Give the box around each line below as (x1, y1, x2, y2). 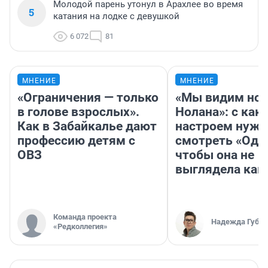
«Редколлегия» (53, 222, 108, 232)
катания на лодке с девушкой (53, 11, 179, 22)
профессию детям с (17, 133, 135, 148)
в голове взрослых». (17, 105, 139, 120)
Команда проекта (53, 212, 117, 222)
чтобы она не (175, 148, 254, 163)
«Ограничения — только (17, 90, 159, 105)
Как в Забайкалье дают (17, 119, 157, 134)
